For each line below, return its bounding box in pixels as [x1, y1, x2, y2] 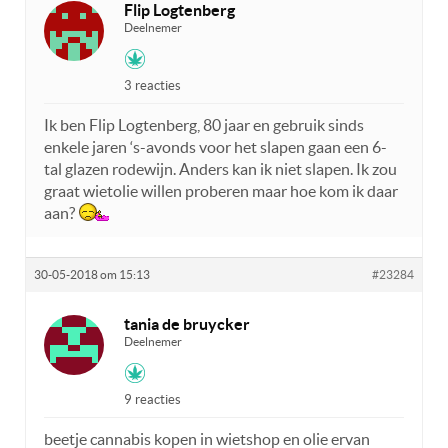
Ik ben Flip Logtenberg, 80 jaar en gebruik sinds [44, 115, 364, 134]
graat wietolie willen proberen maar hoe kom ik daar [44, 181, 398, 200]
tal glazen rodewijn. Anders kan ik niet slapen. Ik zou [44, 159, 397, 178]
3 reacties [124, 77, 181, 93]
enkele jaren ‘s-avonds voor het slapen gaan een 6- [44, 137, 387, 156]
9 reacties [124, 391, 181, 407]
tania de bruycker [124, 314, 250, 333]
